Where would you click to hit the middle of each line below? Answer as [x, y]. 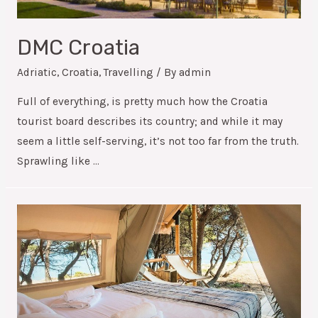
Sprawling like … [58, 161]
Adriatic [37, 73]
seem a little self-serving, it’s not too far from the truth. [158, 141]
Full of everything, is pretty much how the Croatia [142, 101]
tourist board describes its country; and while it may [149, 121]
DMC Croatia [78, 48]
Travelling [128, 73]
